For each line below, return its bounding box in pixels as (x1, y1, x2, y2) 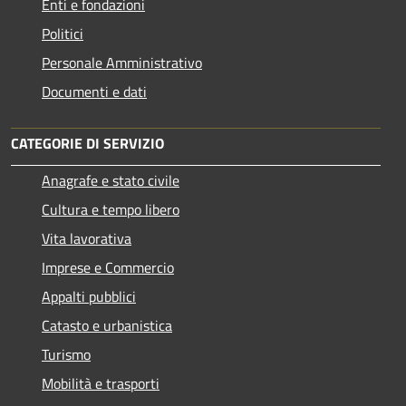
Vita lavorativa (42, 227, 131, 249)
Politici (42, 22, 83, 44)
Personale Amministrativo (42, 51, 202, 73)
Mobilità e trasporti (42, 372, 159, 394)
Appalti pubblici (42, 285, 136, 307)
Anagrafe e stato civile (42, 169, 179, 191)
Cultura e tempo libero (42, 198, 179, 220)
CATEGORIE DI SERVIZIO (11, 131, 164, 154)
